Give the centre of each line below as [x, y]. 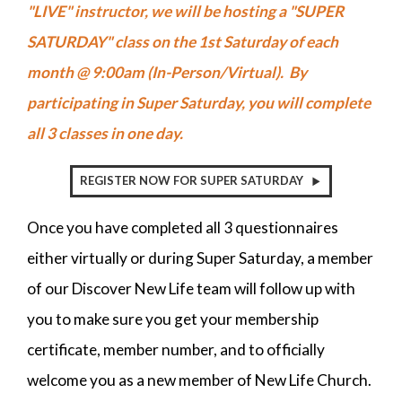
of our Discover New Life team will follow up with [191, 288]
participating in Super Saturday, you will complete [199, 102]
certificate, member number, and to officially [176, 349]
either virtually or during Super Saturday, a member [200, 258]
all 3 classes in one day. [105, 133]
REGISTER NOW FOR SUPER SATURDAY [192, 181]
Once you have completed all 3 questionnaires [183, 227]
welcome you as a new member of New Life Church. [199, 380]
